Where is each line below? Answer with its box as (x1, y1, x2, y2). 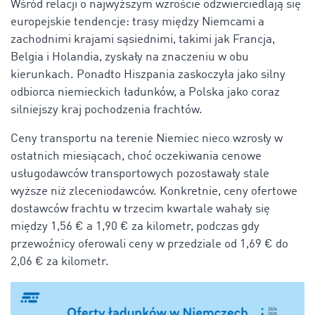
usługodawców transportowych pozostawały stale (11, 168, 269, 181)
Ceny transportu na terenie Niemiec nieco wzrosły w (11, 133, 283, 146)
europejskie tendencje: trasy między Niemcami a (11, 16, 264, 29)
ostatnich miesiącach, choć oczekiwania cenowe (11, 150, 262, 163)
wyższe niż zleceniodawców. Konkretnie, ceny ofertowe (11, 186, 297, 198)
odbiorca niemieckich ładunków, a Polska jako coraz (11, 86, 280, 99)
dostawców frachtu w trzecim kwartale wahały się (11, 203, 270, 216)
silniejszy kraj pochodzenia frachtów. (11, 104, 202, 117)
